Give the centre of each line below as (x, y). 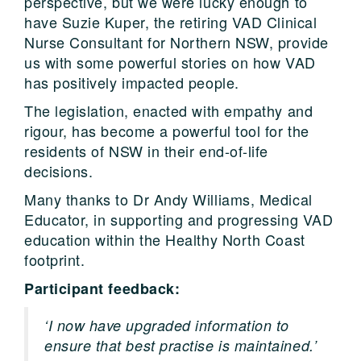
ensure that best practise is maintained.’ (181, 345)
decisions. (59, 170)
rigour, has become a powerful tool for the (167, 130)
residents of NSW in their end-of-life (146, 150)
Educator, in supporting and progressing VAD (179, 219)
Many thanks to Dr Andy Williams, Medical (168, 199)
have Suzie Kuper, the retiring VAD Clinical (171, 21)
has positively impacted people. (132, 82)
